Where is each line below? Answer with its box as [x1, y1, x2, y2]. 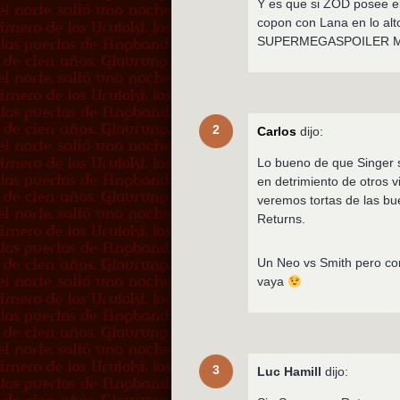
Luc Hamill [257, 364, 322, 379]
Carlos [257, 124, 297, 139]
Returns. [257, 212, 306, 227]
